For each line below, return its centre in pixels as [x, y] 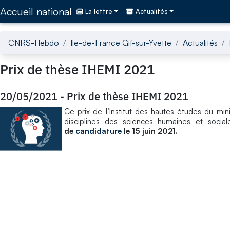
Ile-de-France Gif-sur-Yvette [121, 42]
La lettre [99, 12]
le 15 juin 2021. [150, 131]
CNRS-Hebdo [34, 42]
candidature [99, 131]
